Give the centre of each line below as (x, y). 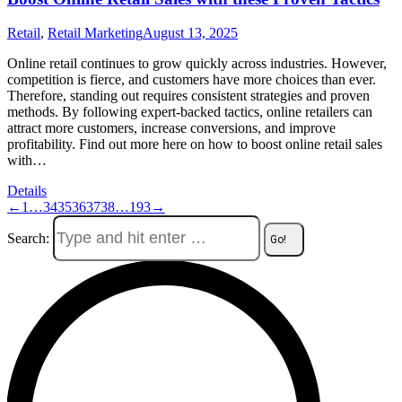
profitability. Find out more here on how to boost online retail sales (195, 144)
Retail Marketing (95, 33)
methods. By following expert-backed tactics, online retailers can (190, 112)
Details (27, 191)
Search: (28, 239)
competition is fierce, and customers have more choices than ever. (192, 80)
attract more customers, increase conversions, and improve (171, 128)
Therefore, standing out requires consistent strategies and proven (188, 96)
